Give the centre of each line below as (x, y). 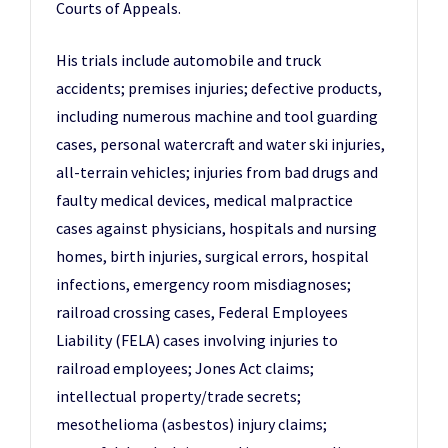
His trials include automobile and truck (188, 60)
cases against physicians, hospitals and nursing (216, 228)
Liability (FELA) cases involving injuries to (197, 340)
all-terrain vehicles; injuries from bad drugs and (217, 172)
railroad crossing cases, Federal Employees (202, 312)
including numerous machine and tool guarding (217, 116)
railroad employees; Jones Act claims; (185, 368)
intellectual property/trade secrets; (178, 396)
